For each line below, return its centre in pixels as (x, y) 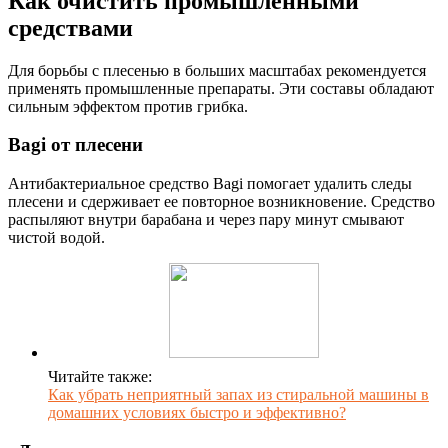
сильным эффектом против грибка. (128, 106)
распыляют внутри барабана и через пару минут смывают (206, 220)
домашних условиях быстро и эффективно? (197, 413)
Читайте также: (100, 377)
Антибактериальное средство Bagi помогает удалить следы (210, 184)
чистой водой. (56, 238)
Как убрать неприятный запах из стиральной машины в (238, 395)
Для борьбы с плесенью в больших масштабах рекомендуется (217, 70)
